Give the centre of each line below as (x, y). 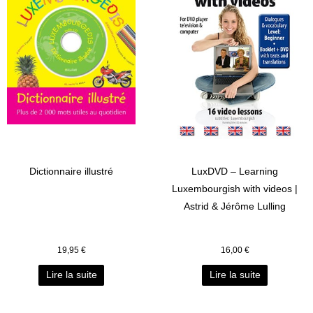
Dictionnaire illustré (71, 171)
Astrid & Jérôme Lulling (235, 206)
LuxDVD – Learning (235, 171)
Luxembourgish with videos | (235, 189)
